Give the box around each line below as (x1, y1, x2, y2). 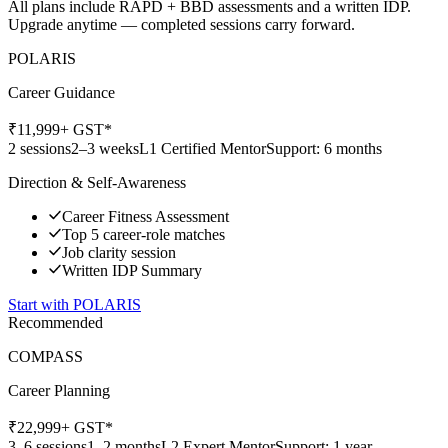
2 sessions (8, 139, 71, 157)
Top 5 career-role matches (62, 225, 225, 243)
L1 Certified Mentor (139, 139, 266, 157)
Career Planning (8, 381, 110, 399)
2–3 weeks (71, 139, 139, 157)
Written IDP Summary (62, 261, 202, 279)
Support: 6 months (266, 139, 382, 157)
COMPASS (8, 347, 83, 365)
